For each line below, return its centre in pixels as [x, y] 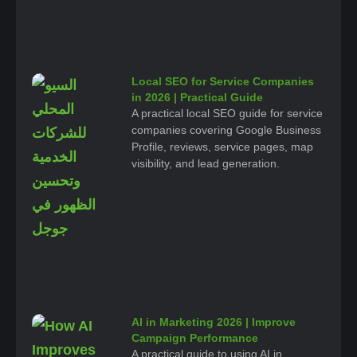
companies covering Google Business [227, 129]
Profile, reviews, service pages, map [223, 146]
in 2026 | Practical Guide [198, 97]
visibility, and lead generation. [206, 163]
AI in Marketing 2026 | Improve [214, 322]
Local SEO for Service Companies [223, 81]
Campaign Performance [195, 337]
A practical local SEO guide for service [228, 113]
